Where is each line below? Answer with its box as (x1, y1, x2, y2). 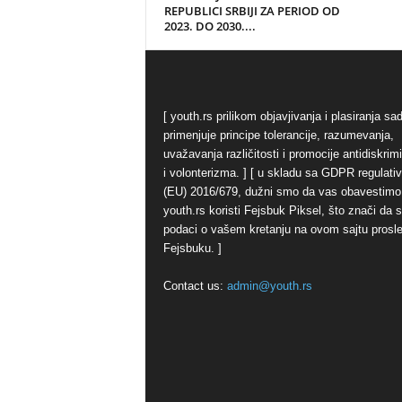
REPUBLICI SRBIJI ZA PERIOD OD (163, 3, 340, 19)
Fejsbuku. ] (162, 241, 222, 255)
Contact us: (162, 279, 227, 293)
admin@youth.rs (226, 279, 312, 293)
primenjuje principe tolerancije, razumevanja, (162, 128, 394, 142)
